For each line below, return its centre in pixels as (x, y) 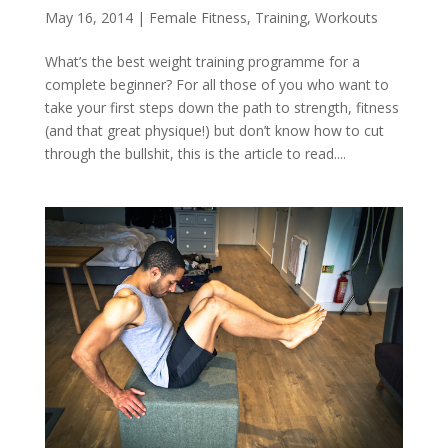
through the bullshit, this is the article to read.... (195, 153)
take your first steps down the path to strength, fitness (221, 107)
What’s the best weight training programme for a (202, 61)
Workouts (346, 17)
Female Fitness (197, 17)
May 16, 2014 (88, 17)
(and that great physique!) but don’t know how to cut (214, 130)
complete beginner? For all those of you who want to (216, 84)
